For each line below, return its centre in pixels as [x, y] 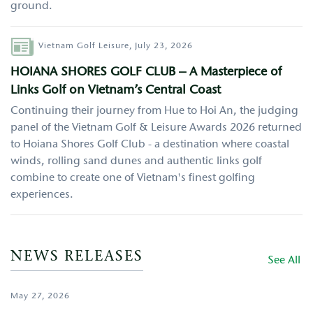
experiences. [42, 195]
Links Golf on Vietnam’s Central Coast [116, 90]
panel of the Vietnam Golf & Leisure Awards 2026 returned [156, 128]
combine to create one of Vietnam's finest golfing [133, 178]
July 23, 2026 [164, 46]
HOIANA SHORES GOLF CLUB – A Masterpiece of [146, 72]
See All [284, 260]
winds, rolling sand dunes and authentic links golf [136, 161]
